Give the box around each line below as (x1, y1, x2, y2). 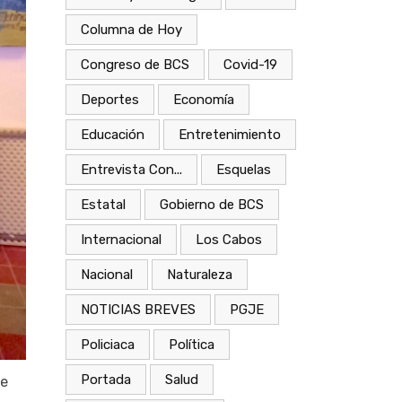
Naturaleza (167, 266, 232, 283)
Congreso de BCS (81, 56, 189, 73)
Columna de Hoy (81, 21, 182, 38)
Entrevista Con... (81, 161, 182, 178)
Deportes (81, 91, 139, 108)
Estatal (81, 196, 126, 213)
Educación (81, 126, 144, 143)
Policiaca (81, 336, 135, 353)
